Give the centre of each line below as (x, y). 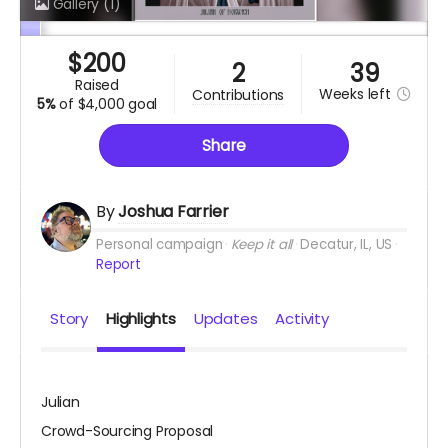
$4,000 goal (117, 104)
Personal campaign (159, 245)
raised (100, 85)
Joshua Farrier (173, 212)
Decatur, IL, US (346, 245)
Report (118, 265)
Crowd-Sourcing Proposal (127, 431)
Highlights (140, 319)
